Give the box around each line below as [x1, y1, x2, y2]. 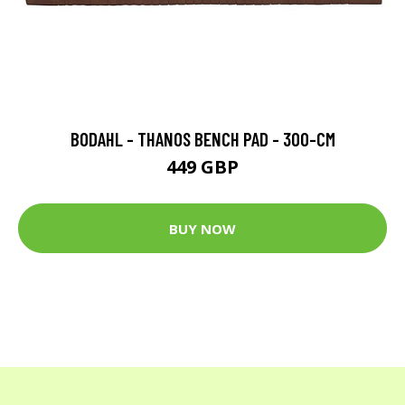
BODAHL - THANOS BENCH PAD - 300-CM [70, 127, 335, 151]
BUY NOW [169, 219, 236, 238]
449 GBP [166, 155, 239, 180]
